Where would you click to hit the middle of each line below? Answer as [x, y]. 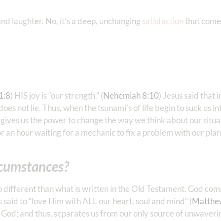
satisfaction [163, 21]
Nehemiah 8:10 [131, 96]
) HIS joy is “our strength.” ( [57, 96]
